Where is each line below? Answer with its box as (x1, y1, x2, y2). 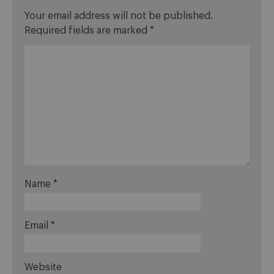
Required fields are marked (24, 26, 150, 36)
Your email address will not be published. (24, 11, 213, 21)
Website (24, 262, 62, 273)
